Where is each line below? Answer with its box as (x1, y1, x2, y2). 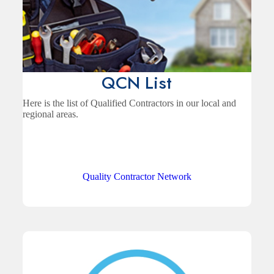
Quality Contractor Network (82, 171, 191, 182)
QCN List (102, 70, 172, 96)
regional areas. (23, 109, 79, 120)
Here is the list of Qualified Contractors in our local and (23, 98, 237, 109)
